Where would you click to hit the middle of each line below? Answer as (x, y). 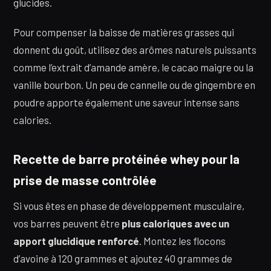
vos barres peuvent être (67, 224)
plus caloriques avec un (175, 224)
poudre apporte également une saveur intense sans (126, 103)
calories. (32, 120)
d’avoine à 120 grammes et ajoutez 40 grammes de (123, 259)
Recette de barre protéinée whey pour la (126, 159)
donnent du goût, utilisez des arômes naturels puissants (135, 50)
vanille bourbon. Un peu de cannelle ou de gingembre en (134, 85)
